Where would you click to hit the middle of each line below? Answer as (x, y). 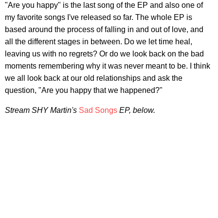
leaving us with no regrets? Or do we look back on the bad (104, 54)
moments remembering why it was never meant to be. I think (108, 66)
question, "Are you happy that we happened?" (84, 90)
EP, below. (136, 110)
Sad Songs (98, 110)
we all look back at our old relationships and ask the (94, 78)
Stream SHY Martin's (42, 110)
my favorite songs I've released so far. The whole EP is (99, 17)
